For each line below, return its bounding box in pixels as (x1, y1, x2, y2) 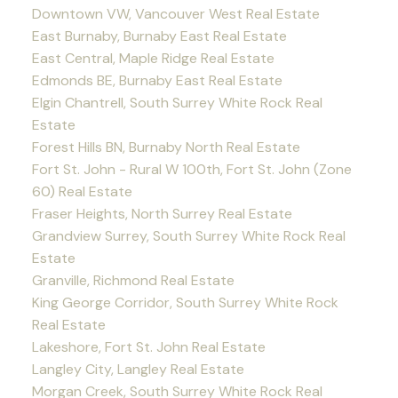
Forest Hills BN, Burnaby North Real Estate (31, 137, 300, 156)
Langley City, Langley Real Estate (31, 359, 244, 378)
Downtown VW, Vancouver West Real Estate (31, 4, 320, 23)
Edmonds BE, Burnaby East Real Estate (31, 70, 283, 90)
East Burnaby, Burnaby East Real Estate (31, 26, 287, 45)
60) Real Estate (31, 181, 132, 201)
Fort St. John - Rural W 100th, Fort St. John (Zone (31, 159, 352, 179)
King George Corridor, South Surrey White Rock (31, 292, 338, 312)
